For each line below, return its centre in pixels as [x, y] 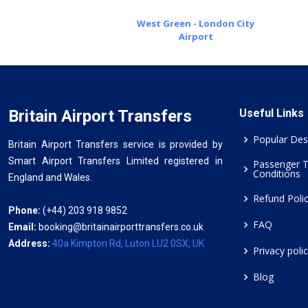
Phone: [24, 210]
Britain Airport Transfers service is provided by [115, 144]
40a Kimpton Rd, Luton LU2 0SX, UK [128, 243]
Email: [23, 227]
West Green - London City [196, 23]
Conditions [277, 174]
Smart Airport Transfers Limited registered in [115, 161]
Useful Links [272, 113]
